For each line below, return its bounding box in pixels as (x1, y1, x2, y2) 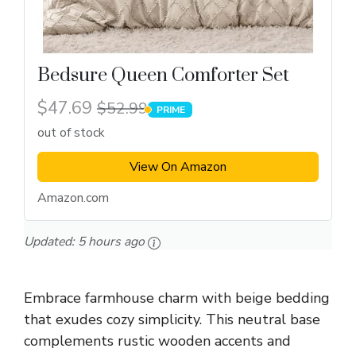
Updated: (24, 233, 78, 251)
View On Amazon (130, 158, 226, 176)
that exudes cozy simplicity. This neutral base (24, 309, 320, 329)
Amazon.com (37, 189, 109, 207)
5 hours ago (78, 233, 145, 251)
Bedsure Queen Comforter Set (37, 64, 289, 88)
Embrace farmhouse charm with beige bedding (24, 288, 330, 308)
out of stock (37, 124, 104, 142)
